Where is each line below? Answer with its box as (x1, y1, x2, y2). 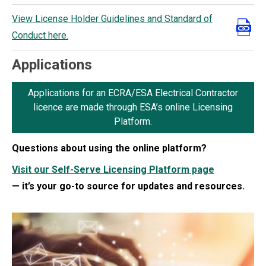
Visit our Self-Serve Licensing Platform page (12, 163, 214, 175)
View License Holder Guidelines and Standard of (12, 12, 213, 24)
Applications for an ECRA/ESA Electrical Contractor (28, 87, 238, 99)
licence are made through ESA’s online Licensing (33, 101, 233, 113)
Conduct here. (12, 29, 68, 41)
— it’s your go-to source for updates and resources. (12, 180, 245, 192)
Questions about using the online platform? (12, 142, 207, 154)
